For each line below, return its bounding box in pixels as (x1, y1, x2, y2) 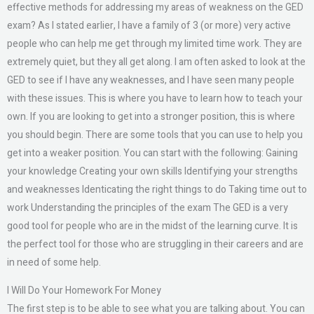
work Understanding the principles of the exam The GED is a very (7, 200, 288, 215)
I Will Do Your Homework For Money (7, 283, 161, 298)
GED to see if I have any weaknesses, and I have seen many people (7, 73, 294, 88)
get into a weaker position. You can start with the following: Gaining (7, 146, 298, 161)
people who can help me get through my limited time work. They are (7, 36, 302, 51)
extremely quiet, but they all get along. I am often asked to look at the (7, 55, 306, 69)
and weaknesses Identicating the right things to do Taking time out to (7, 182, 307, 197)
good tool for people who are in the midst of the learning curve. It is (7, 219, 298, 233)
